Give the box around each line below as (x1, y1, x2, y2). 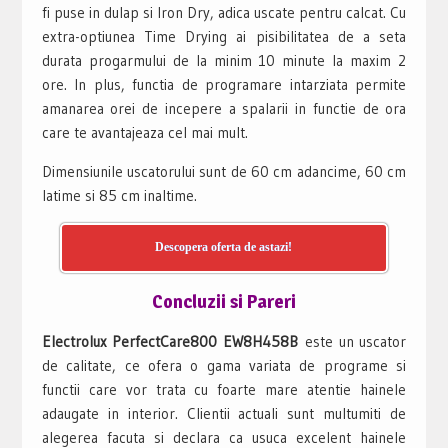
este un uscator (305, 331, 407, 351)
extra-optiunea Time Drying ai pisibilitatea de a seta (41, 26, 407, 46)
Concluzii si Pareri (151, 290, 296, 312)
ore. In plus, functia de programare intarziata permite (41, 74, 407, 94)
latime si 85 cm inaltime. (41, 185, 197, 205)
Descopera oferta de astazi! (155, 239, 293, 254)
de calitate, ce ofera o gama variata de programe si (41, 355, 407, 375)
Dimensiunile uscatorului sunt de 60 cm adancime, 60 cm (41, 161, 407, 181)
